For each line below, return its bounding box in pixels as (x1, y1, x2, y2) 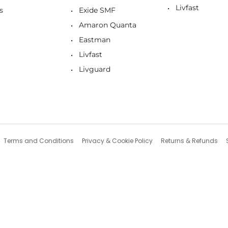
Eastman (79, 35, 110, 45)
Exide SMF (79, 6, 116, 15)
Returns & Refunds (160, 136, 218, 146)
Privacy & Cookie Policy (81, 136, 153, 146)
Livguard (79, 65, 110, 74)
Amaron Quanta (79, 20, 136, 30)
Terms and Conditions (3, 136, 74, 146)
